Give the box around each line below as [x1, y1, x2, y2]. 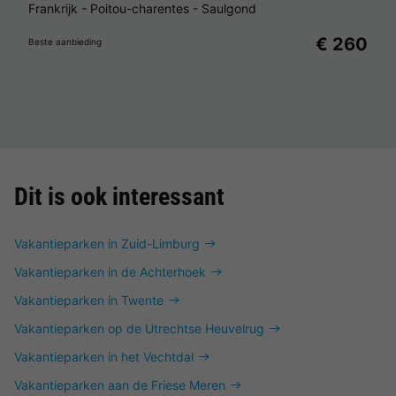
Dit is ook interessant [14, 182, 225, 211]
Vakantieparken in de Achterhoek [14, 264, 206, 279]
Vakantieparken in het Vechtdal [14, 349, 194, 364]
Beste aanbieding [28, 36, 102, 47]
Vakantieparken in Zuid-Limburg [14, 236, 200, 251]
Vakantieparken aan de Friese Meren [14, 377, 225, 392]
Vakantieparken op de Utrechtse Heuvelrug [14, 321, 264, 336]
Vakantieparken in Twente [14, 293, 164, 308]
